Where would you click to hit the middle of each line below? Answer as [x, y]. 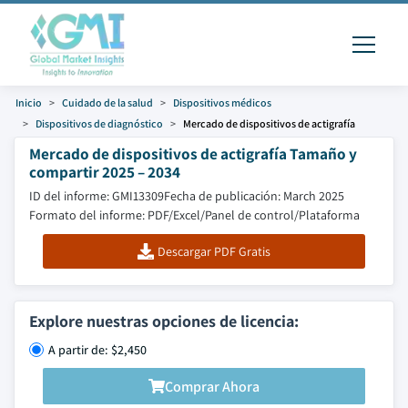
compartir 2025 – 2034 [105, 172]
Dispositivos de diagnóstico [99, 123]
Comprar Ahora [212, 386]
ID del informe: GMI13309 [97, 196]
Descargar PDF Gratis [214, 251]
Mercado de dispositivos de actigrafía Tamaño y [193, 153]
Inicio [29, 102]
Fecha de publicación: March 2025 [254, 196]
